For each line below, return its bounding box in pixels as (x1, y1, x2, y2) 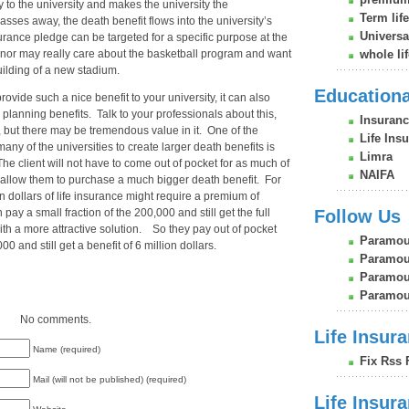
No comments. (20, 313, 91, 326)
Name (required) (33, 344, 100, 354)
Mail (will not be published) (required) (33, 374, 186, 384)
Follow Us (314, 206, 401, 226)
